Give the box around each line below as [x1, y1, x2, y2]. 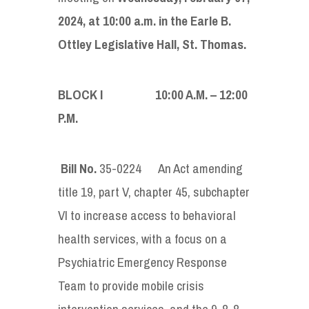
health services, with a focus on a [58, 229, 227, 248]
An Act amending [158, 159, 243, 177]
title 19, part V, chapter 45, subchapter [58, 182, 250, 201]
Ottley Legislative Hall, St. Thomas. [58, 34, 246, 53]
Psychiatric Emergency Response [58, 252, 227, 271]
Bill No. [61, 159, 97, 177]
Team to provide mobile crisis [58, 276, 204, 295]
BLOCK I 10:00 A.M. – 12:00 [58, 85, 248, 103]
